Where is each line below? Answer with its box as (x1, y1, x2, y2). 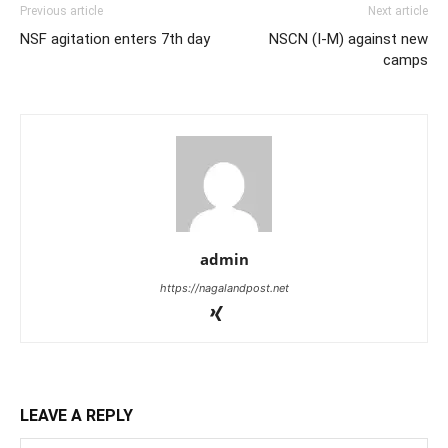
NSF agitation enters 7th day (20, 30, 210, 48)
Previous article (20, 4, 103, 18)
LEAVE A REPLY (20, 406, 133, 425)
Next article (368, 4, 428, 18)
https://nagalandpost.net (159, 281, 289, 295)
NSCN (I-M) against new (269, 30, 428, 48)
